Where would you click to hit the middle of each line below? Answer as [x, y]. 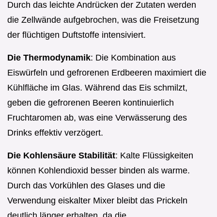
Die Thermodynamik [49, 57]
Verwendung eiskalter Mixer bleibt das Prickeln [97, 200]
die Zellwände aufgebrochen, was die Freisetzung [103, 20]
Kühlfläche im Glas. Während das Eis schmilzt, [97, 87]
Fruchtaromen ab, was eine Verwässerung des [97, 117]
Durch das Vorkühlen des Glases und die [86, 185]
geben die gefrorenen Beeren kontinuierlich [91, 102]
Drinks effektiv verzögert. [55, 132]
